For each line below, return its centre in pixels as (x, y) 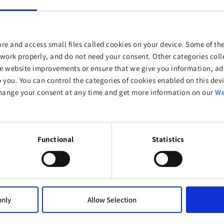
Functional (55, 139)
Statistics (168, 139)
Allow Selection (112, 199)
